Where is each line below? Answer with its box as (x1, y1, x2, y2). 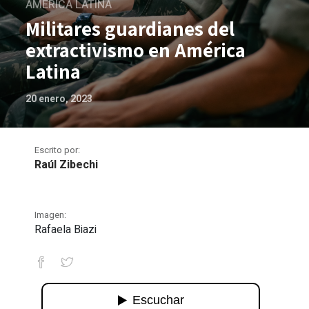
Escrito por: (34, 143, 81, 157)
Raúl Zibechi (34, 157, 99, 173)
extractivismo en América (26, 37, 246, 63)
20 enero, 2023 (26, 92, 93, 106)
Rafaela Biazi (34, 221, 97, 238)
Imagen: (34, 208, 67, 221)
